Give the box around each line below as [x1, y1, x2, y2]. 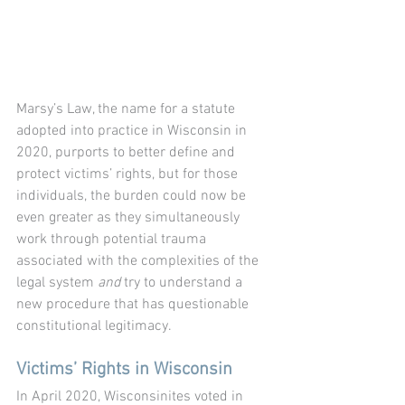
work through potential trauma [16, 230, 210, 249]
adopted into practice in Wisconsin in [16, 121, 250, 140]
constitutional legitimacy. [16, 316, 174, 335]
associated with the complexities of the [16, 251, 262, 270]
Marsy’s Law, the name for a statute [16, 99, 239, 118]
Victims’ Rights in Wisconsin [16, 358, 232, 381]
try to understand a [120, 273, 246, 292]
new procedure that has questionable [16, 295, 252, 314]
